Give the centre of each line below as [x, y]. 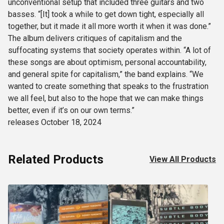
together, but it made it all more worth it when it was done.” [109, 26]
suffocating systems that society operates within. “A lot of [109, 50]
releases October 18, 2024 [55, 122]
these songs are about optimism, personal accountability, [107, 62]
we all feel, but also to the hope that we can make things [106, 98]
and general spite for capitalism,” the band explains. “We [106, 74]
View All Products [183, 159]
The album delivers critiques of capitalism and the [95, 38]
